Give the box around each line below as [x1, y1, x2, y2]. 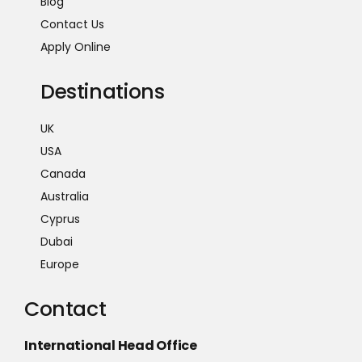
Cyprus [40, 210, 80, 227]
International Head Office [24, 335, 197, 355]
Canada [40, 165, 86, 182]
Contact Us [40, 15, 104, 32]
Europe [40, 255, 79, 272]
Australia [40, 187, 89, 204]
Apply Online [40, 38, 111, 55]
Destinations [40, 77, 165, 106]
